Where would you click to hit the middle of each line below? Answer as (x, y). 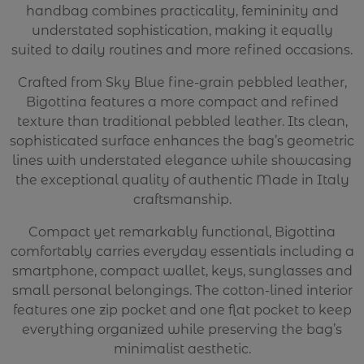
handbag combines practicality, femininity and (182, 11)
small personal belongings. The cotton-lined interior (182, 290)
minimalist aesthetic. (182, 349)
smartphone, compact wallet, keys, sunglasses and (182, 271)
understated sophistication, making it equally (182, 30)
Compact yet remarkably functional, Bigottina (182, 232)
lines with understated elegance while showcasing (182, 160)
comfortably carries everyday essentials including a (182, 251)
